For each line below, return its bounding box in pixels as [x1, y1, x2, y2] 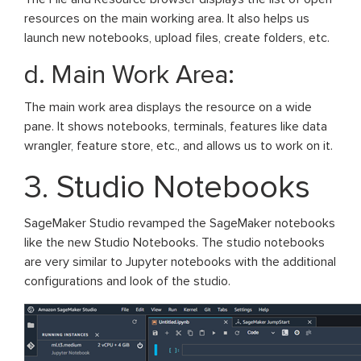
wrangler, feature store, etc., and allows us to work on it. [24, 138, 333, 155]
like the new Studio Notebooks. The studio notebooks [24, 234, 325, 251]
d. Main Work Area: [24, 60, 234, 92]
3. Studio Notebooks [24, 168, 310, 208]
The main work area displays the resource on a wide [24, 99, 312, 116]
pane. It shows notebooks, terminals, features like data [24, 118, 327, 135]
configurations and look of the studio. [24, 273, 230, 290]
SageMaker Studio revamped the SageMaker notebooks [24, 215, 335, 232]
